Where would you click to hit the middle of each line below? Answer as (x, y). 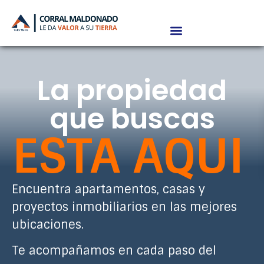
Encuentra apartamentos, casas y (108, 189)
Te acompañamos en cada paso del (114, 251)
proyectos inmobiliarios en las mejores (124, 207)
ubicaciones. (49, 225)
